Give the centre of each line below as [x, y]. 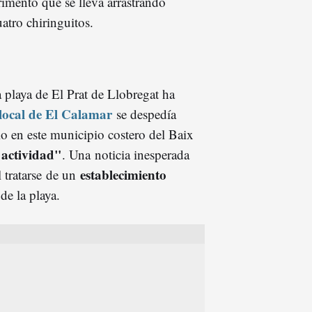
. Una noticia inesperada [126, 154]
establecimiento [123, 174]
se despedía [146, 114]
